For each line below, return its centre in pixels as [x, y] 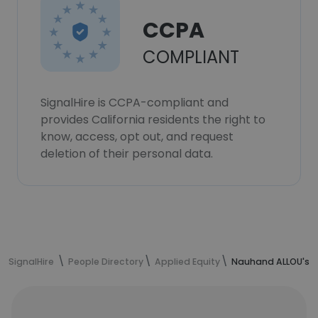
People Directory [106, 262]
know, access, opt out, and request [137, 137]
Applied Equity [187, 262]
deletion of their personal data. [127, 154]
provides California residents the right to [153, 120]
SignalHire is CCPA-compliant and [135, 103]
